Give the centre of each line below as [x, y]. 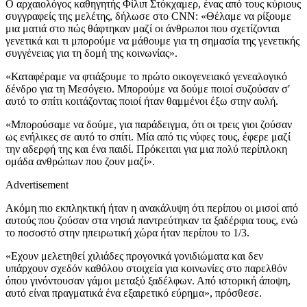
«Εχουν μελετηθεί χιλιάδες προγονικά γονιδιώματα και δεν [134, 256]
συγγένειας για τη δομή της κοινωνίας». [91, 53]
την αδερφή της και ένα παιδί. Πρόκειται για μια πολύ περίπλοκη [146, 149]
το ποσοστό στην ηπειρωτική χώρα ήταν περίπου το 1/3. [127, 232]
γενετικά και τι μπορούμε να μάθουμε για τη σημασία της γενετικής [152, 40]
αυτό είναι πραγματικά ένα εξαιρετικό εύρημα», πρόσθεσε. [134, 293]
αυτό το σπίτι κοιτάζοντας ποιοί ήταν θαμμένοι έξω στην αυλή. [142, 101]
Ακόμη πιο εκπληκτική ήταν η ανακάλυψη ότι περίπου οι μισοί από [152, 208]
